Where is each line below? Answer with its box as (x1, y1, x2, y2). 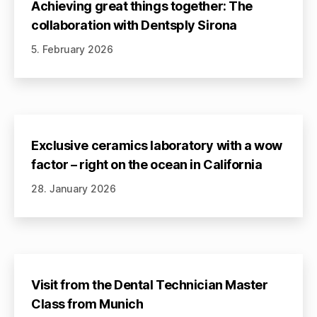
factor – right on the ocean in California (31, 156, 263, 172)
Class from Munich (31, 296, 144, 311)
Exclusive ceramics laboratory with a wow (31, 137, 282, 153)
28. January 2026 (31, 182, 116, 195)
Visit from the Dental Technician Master (31, 277, 268, 292)
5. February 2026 (31, 42, 113, 55)
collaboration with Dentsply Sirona (31, 17, 237, 33)
